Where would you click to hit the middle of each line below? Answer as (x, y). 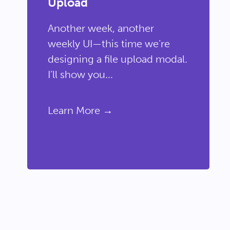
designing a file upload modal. (118, 59)
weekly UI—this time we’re (109, 44)
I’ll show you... (81, 74)
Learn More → (81, 110)
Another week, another (101, 28)
